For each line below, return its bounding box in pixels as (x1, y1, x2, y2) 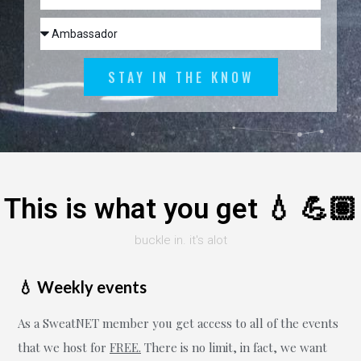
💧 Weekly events (18, 277, 147, 297)
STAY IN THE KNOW (107, 67, 254, 87)
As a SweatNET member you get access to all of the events (18, 315, 338, 331)
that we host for (18, 339, 110, 355)
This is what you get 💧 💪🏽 (4, 193, 357, 226)
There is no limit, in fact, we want (141, 339, 327, 355)
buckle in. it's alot (134, 233, 227, 247)
